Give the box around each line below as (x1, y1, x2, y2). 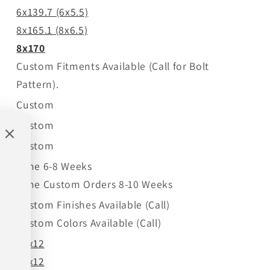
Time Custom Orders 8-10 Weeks (16, 177, 173, 191)
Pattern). (16, 77, 59, 91)
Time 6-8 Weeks (16, 159, 92, 173)
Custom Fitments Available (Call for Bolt (16, 58, 209, 73)
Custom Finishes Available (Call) (16, 197, 170, 212)
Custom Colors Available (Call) (16, 215, 162, 230)
